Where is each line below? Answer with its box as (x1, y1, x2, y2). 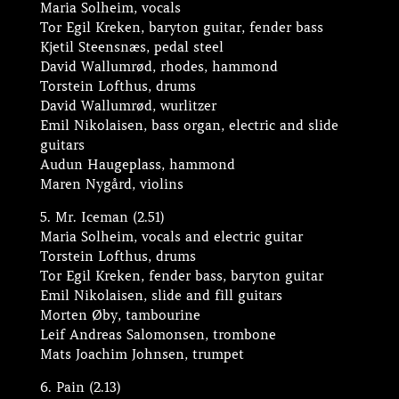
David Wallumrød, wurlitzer (39, 98, 216, 114)
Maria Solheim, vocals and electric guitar (39, 229, 303, 245)
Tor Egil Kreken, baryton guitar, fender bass (39, 20, 323, 36)
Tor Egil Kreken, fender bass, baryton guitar (39, 268, 323, 284)
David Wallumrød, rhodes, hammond (39, 59, 278, 75)
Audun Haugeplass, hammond (39, 157, 235, 173)
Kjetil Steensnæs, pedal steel (39, 39, 224, 55)
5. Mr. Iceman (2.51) (39, 209, 165, 225)
